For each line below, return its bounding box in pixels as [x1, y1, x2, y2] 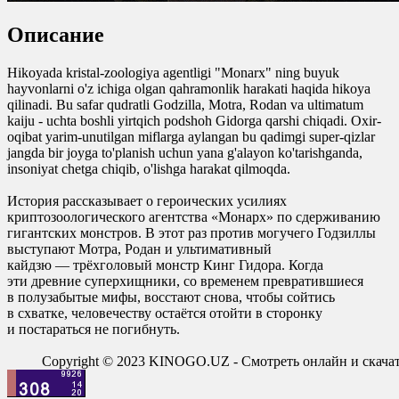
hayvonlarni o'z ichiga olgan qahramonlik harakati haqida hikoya [7, 80, 370, 96]
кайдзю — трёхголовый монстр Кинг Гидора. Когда [7, 256, 323, 273]
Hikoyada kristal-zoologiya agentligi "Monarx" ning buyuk [7, 64, 339, 80]
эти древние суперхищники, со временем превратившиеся [7, 273, 363, 289]
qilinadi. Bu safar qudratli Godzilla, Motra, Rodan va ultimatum [7, 96, 363, 112]
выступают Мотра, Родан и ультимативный [7, 240, 272, 256]
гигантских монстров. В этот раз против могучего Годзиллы [7, 224, 376, 240]
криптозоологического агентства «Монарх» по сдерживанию [7, 208, 380, 224]
